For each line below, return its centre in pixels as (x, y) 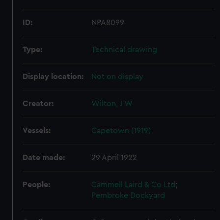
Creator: (38, 104)
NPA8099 (108, 23)
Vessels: (37, 131)
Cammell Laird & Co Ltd (134, 185)
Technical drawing (124, 50)
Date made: (44, 158)
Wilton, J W (112, 104)
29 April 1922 (114, 158)
